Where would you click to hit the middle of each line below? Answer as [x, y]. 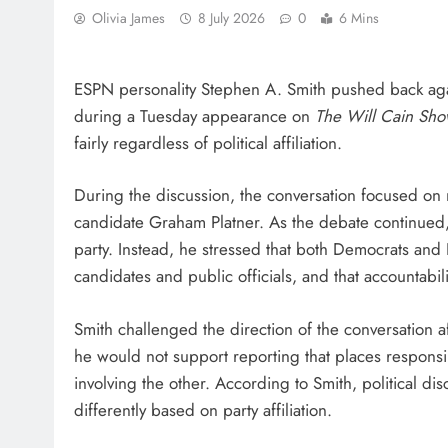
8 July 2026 [231, 18]
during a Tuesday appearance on [194, 115]
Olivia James [128, 18]
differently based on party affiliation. [203, 409]
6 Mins [359, 18]
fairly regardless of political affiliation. [208, 142]
